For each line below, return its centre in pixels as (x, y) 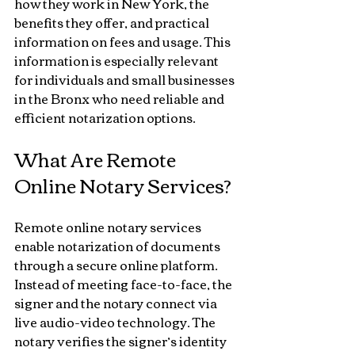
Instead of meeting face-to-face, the (124, 284)
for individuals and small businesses (126, 79)
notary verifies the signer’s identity (122, 341)
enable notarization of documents (118, 246)
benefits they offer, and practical (113, 22)
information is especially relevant (118, 60)
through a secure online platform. (117, 265)
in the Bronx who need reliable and (120, 98)
